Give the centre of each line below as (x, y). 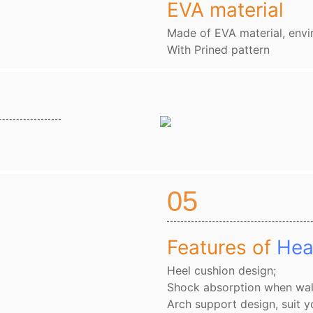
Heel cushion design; (221, 271)
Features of (222, 248)
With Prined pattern (218, 50)
